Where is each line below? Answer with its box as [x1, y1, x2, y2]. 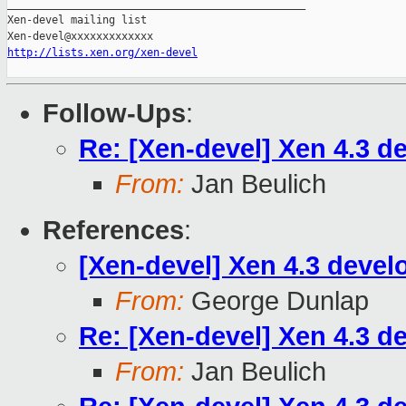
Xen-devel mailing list [7, 14, 147, 27]
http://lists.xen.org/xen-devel [7, 46, 198, 60]
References [43, 216, 184, 246]
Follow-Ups [43, 99, 186, 129]
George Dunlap [184, 286, 369, 316]
